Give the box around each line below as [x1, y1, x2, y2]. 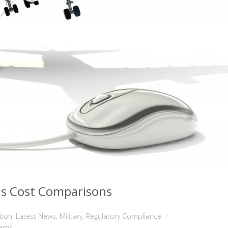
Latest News [16, 211, 56, 221]
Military [60, 211, 82, 221]
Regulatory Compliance [86, 211, 161, 221]
